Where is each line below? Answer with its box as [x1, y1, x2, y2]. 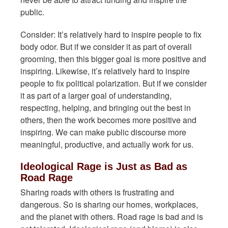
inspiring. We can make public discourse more [20, 126, 186, 138]
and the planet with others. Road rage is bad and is [20, 211, 203, 222]
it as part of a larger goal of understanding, [20, 90, 172, 101]
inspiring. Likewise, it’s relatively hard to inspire [20, 65, 190, 77]
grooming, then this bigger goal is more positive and [20, 53, 206, 65]
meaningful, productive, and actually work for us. [20, 138, 193, 150]
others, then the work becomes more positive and [20, 114, 196, 126]
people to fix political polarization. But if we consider [20, 77, 207, 89]
